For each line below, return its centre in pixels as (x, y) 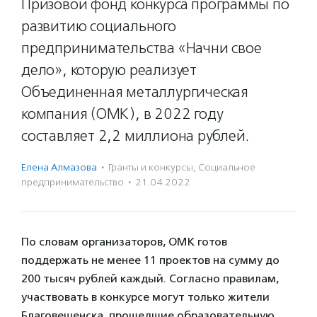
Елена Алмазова (59, 167)
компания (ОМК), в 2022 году (122, 114)
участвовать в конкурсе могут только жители (145, 297)
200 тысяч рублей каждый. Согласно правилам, (150, 278)
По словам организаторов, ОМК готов (124, 242)
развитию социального (99, 26)
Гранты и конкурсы (151, 167)
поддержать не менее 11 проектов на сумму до (150, 260)
